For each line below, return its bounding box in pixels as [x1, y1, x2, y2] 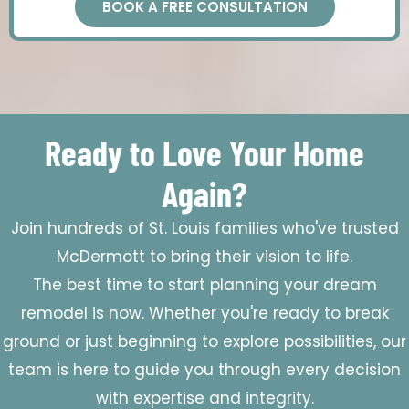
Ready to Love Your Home [45, 131, 364, 173]
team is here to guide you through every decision [8, 358, 401, 381]
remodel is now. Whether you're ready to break [20, 301, 389, 324]
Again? [162, 172, 247, 215]
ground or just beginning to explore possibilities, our [3, 330, 406, 352]
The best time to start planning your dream [32, 273, 377, 296]
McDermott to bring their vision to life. [57, 245, 352, 267]
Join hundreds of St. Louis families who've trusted [10, 216, 399, 239]
